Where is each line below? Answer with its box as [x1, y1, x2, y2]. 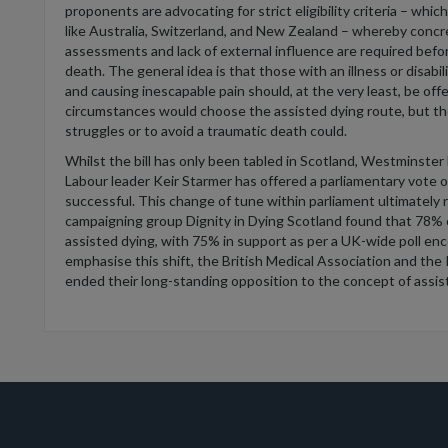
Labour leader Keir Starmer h [65, 171, 243, 189]
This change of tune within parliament [138, 191, 378, 209]
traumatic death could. [207, 121, 347, 139]
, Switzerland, [145, 21, 227, 39]
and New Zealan [227, 21, 330, 39]
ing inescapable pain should [120, 81, 290, 99]
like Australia [65, 21, 145, 39]
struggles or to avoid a [65, 121, 207, 139]
